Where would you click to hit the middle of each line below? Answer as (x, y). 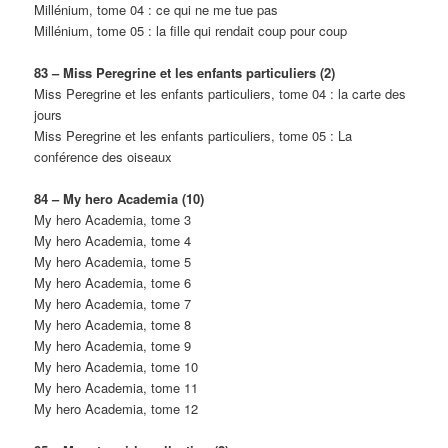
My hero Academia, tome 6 (113, 283)
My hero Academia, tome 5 (113, 262)
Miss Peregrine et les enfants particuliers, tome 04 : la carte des (220, 94)
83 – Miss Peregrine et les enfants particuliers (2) (185, 73)
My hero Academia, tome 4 (113, 241)
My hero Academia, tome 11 (116, 388)
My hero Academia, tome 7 (113, 304)
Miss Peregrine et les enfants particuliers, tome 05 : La (193, 136)
